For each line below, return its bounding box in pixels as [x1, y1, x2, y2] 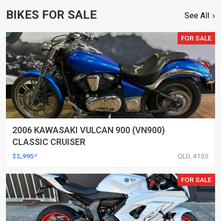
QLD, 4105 [178, 151, 209, 160]
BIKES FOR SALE [6, 7, 97, 22]
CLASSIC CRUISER [12, 136, 85, 147]
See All [184, 10, 210, 20]
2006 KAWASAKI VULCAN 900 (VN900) [12, 124, 165, 135]
